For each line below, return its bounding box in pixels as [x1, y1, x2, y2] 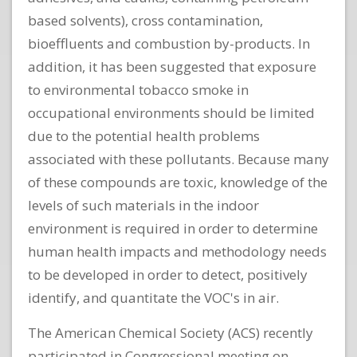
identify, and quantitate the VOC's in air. [28, 288, 279, 308]
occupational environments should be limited [28, 104, 315, 123]
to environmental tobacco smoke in [28, 80, 249, 100]
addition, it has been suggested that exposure [28, 57, 316, 76]
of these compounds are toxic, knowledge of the [28, 173, 328, 192]
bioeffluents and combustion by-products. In [28, 34, 310, 53]
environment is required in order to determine [28, 219, 318, 238]
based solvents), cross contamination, [28, 11, 263, 30]
